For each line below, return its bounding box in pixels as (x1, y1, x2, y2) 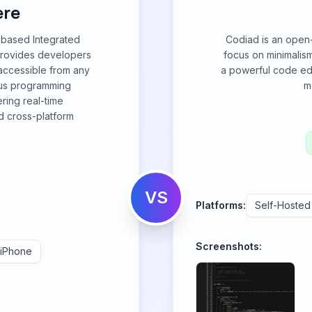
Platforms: (196, 199, 246, 211)
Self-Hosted (255, 199, 311, 211)
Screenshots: (196, 240, 262, 252)
